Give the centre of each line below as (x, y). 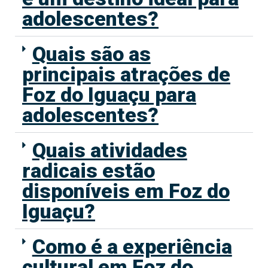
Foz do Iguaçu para (109, 95)
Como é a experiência (132, 247)
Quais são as (91, 54)
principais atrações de (126, 74)
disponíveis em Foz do (126, 191)
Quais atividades (109, 150)
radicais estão (89, 171)
